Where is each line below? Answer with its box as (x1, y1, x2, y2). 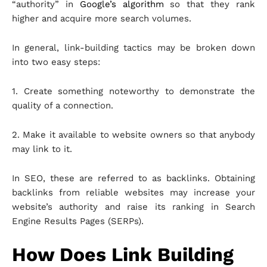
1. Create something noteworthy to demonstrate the (12, 86, 255, 97)
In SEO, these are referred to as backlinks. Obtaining (12, 173, 255, 184)
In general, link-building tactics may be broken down (12, 42, 255, 54)
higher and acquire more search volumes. (12, 13, 191, 24)
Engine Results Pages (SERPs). (12, 216, 144, 227)
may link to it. (12, 144, 72, 155)
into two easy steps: (12, 57, 100, 68)
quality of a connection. (12, 100, 113, 111)
